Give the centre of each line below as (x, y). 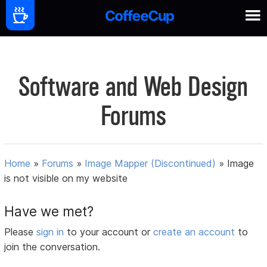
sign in (52, 232)
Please (21, 232)
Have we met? (49, 212)
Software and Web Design (133, 87)
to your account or (110, 232)
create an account (194, 232)
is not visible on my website (66, 178)
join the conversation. (52, 247)
